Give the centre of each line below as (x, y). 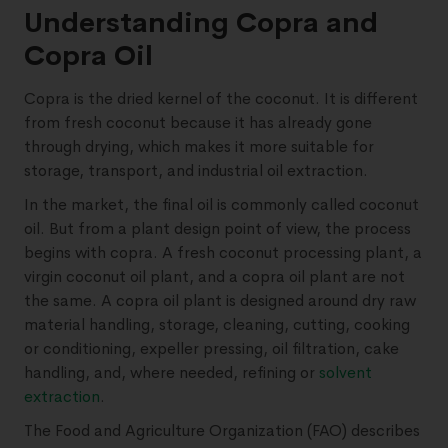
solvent (345, 372)
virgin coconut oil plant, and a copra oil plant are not (214, 276)
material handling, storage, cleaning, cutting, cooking (217, 324)
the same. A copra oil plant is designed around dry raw (220, 300)
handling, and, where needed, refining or (171, 372)
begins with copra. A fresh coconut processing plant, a (223, 252)
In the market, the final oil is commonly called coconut (221, 204)
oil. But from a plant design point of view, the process (217, 228)
